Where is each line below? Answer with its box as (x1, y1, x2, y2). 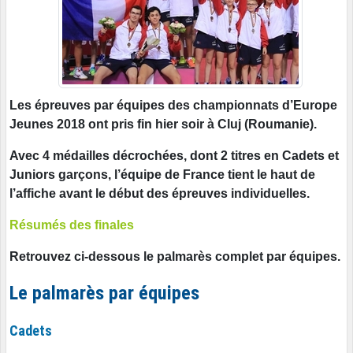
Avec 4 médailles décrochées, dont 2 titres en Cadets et (9, 148, 339, 162)
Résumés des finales (9, 217, 134, 232)
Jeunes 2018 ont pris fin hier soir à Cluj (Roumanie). (9, 117, 317, 131)
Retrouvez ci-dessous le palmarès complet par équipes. (9, 249, 340, 263)
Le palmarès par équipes (9, 281, 199, 304)
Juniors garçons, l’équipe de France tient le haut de (9, 167, 315, 181)
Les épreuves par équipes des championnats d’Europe (9, 98, 337, 112)
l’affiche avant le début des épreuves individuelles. (9, 186, 310, 200)
